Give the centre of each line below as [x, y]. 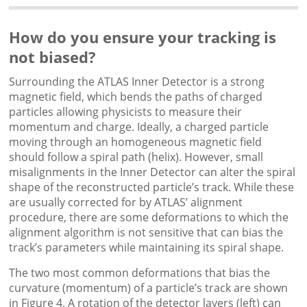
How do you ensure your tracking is [143, 37]
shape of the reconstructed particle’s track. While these [152, 187]
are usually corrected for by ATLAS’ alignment [126, 202]
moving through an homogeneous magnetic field [136, 142]
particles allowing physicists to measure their [126, 112]
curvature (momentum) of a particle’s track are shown [149, 288]
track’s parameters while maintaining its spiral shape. [147, 248]
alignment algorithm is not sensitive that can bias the [146, 233]
